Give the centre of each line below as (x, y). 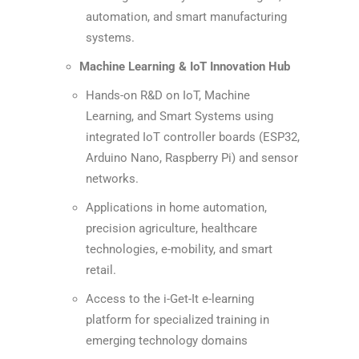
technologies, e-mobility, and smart (179, 249)
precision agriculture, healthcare (171, 228)
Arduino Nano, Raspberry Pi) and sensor (192, 158)
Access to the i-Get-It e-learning (170, 299)
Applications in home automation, (176, 208)
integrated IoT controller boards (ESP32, (193, 137)
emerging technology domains (167, 341)
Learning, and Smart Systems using (179, 116)
